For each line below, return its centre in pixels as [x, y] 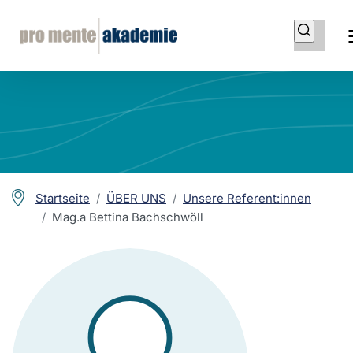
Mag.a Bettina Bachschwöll [128, 217]
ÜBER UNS [136, 198]
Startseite [63, 198]
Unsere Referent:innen [247, 198]
